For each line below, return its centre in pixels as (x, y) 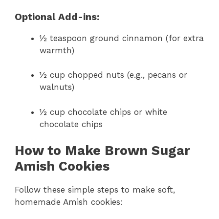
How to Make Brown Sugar (102, 151)
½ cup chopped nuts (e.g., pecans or (113, 75)
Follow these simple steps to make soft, (95, 190)
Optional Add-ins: (57, 16)
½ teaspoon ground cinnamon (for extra (122, 38)
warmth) (57, 50)
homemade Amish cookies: (69, 202)
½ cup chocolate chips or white (103, 112)
